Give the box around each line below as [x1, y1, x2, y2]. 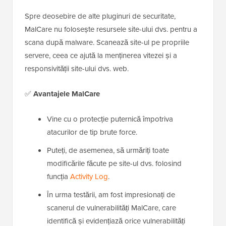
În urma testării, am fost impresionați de [47, 189, 175, 201]
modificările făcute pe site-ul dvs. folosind [47, 158, 182, 169]
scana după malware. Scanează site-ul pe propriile [25, 37, 189, 48]
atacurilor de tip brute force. [47, 127, 137, 138]
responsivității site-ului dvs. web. [25, 63, 129, 75]
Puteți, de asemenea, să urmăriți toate [47, 145, 169, 156]
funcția [47, 171, 70, 183]
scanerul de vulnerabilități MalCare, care [47, 202, 176, 214]
